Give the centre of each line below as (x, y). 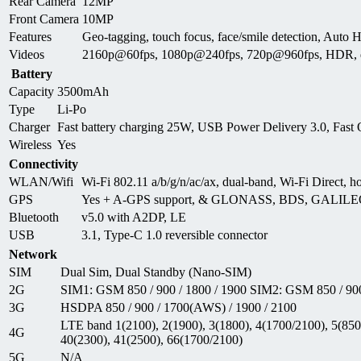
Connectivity (44, 164)
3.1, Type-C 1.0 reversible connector (174, 234)
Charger (29, 127)
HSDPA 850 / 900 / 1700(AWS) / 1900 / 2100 (178, 307)
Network (33, 254)
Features (30, 36)
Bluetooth (34, 217)
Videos (27, 54)
